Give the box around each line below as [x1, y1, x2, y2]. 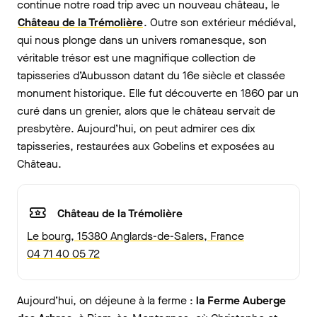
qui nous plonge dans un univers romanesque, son [17, 33, 267, 48]
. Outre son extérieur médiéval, [144, 15, 296, 30]
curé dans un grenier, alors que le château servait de [17, 103, 275, 119]
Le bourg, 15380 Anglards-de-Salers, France [27, 229, 244, 244]
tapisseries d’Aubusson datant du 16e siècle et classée [17, 68, 285, 83]
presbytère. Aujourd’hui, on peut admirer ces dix [17, 121, 255, 137]
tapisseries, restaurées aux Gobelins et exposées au [17, 139, 275, 154]
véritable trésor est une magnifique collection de [17, 50, 255, 66]
